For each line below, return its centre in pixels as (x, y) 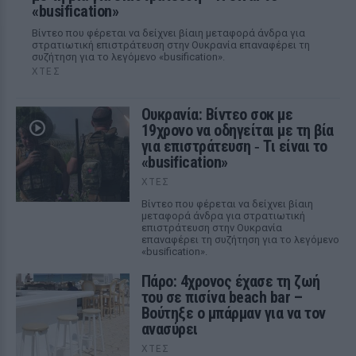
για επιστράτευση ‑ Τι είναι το (234, 146)
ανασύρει (169, 329)
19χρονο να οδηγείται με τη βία (237, 130)
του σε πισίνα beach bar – (222, 297)
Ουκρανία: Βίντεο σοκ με (217, 114)
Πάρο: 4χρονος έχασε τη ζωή (230, 281)
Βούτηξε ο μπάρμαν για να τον (233, 313)
